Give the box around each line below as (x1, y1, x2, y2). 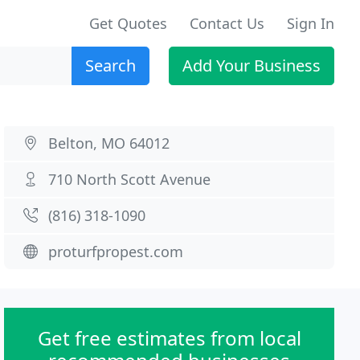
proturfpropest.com (48, 242, 184, 261)
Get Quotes (89, 14, 167, 33)
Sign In (287, 14, 334, 33)
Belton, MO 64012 (48, 133, 170, 153)
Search (85, 55, 136, 76)
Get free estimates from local (37, 325, 301, 351)
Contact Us (190, 14, 264, 33)
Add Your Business (182, 55, 321, 76)
